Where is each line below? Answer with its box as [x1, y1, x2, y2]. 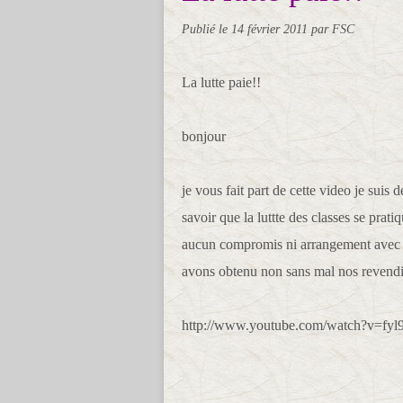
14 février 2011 [231, 22, 311, 36]
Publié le [182, 22, 231, 36]
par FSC [311, 22, 354, 36]
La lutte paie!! [182, 75, 261, 90]
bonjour [182, 129, 226, 144]
